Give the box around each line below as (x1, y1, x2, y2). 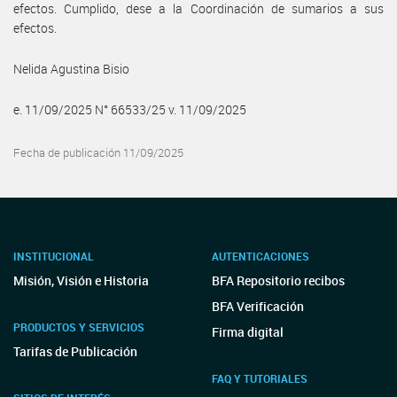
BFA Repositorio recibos (212, 272, 345, 289)
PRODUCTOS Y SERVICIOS (13, 320, 144, 334)
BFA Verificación (212, 298, 304, 315)
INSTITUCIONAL (13, 249, 94, 263)
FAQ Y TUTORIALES (212, 371, 307, 385)
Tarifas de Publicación (13, 343, 137, 360)
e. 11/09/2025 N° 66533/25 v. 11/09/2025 (13, 100, 246, 118)
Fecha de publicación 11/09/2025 (13, 144, 183, 160)
